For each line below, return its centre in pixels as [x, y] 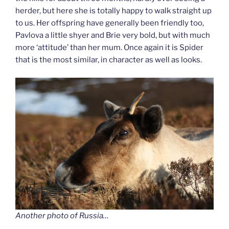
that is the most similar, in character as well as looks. [109, 60]
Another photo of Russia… [62, 216]
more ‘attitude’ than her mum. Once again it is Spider [109, 48]
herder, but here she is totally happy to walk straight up [113, 11]
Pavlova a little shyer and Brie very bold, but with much [113, 36]
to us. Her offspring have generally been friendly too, [110, 23]
